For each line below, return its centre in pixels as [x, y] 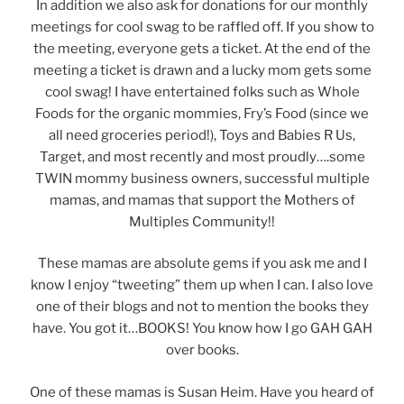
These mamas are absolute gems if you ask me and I [202, 264]
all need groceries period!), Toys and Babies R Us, [202, 135]
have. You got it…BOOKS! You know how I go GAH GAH [202, 329]
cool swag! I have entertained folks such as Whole [202, 92]
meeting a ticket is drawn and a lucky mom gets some [202, 70]
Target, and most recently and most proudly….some [202, 156]
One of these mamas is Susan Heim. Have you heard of [202, 392]
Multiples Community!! [202, 221]
